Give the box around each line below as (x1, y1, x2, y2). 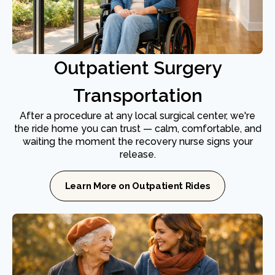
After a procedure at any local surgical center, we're (20, 110, 255, 122)
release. (119, 149, 156, 161)
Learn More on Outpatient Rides (64, 180, 211, 192)
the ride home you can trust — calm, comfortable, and (14, 123, 261, 135)
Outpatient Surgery (53, 57, 222, 79)
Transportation (72, 85, 203, 107)
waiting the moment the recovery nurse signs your (22, 136, 253, 148)
